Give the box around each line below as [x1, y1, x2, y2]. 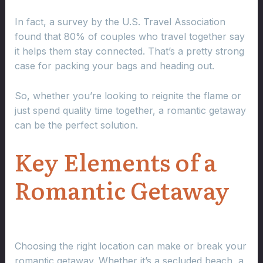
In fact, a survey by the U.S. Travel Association [14, 16, 225, 28]
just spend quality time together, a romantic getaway [14, 104, 246, 116]
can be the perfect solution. [14, 119, 138, 131]
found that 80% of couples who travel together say [14, 31, 245, 43]
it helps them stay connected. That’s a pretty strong [14, 45, 244, 58]
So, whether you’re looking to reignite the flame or [14, 89, 241, 102]
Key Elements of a [14, 144, 217, 179]
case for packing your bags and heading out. [14, 60, 214, 72]
